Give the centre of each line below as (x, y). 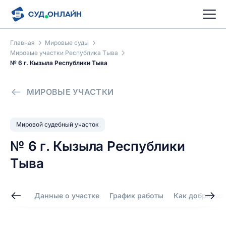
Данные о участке (67, 195)
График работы (136, 195)
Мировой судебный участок (58, 124)
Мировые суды (67, 43)
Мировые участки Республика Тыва (64, 53)
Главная (22, 43)
